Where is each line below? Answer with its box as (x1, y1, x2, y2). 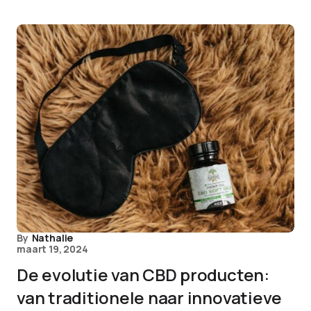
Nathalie (31, 231, 74, 244)
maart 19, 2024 (17, 242, 88, 255)
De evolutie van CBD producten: (17, 263, 269, 286)
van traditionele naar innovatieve (17, 286, 283, 309)
